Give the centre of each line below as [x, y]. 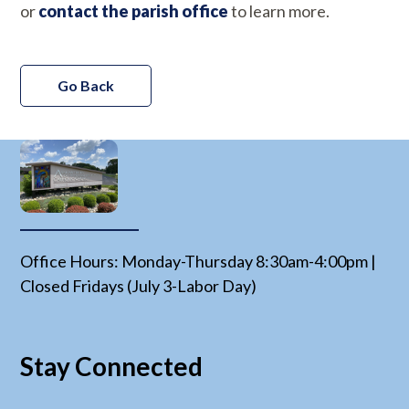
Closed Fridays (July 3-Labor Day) [139, 285]
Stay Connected [112, 366]
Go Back [86, 85]
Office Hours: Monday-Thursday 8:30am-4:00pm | [199, 261]
